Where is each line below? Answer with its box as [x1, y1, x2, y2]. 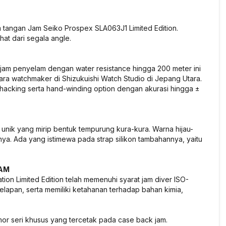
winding [66, 84, 92, 93]
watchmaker [12, 74, 52, 83]
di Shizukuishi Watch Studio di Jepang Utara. [52, 74, 202, 83]
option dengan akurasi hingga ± [92, 84, 199, 93]
